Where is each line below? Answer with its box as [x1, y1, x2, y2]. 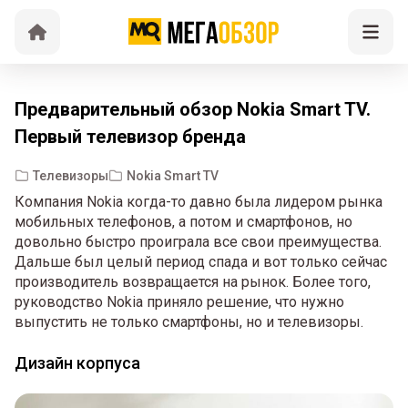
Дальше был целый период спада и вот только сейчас [15, 253, 387, 270]
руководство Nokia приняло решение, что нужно [15, 293, 344, 311]
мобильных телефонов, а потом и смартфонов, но [15, 213, 352, 230]
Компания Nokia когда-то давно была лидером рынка [15, 193, 382, 210]
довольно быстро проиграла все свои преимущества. [15, 233, 382, 250]
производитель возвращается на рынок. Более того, [15, 273, 371, 291]
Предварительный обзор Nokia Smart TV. [15, 98, 371, 120]
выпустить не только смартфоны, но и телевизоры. [15, 313, 363, 331]
